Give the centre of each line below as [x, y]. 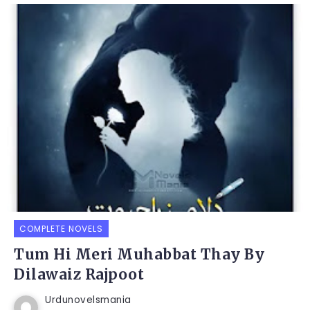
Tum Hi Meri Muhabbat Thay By [139, 254]
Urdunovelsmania [88, 300]
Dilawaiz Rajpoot [79, 274]
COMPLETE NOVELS [61, 228]
